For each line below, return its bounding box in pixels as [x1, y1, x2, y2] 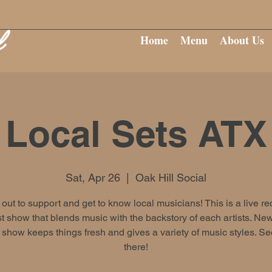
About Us [219, 32, 264, 48]
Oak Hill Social [135, 171, 206, 184]
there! [124, 241, 148, 253]
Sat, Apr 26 [66, 171, 120, 184]
